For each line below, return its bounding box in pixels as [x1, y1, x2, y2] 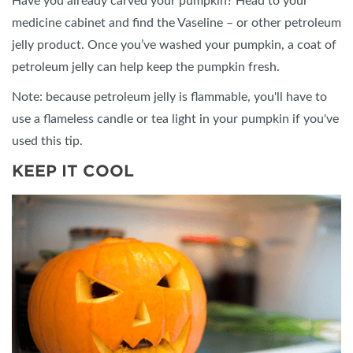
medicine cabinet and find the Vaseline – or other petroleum [12, 17, 341, 29]
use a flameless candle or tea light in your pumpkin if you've [12, 113, 339, 125]
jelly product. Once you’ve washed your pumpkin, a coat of [12, 39, 336, 51]
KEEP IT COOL [12, 162, 134, 180]
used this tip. [12, 135, 83, 147]
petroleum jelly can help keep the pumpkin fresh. [12, 61, 280, 73]
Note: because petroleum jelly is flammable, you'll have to [12, 91, 327, 103]
